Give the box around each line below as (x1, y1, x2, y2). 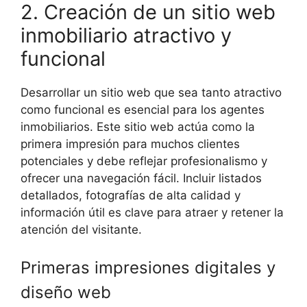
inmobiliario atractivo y (21, 23, 232, 47)
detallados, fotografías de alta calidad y (21, 188, 241, 202)
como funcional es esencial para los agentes (21, 102, 265, 116)
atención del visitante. (21, 222, 142, 236)
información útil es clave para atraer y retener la (21, 205, 284, 219)
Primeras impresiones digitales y (21, 258, 275, 278)
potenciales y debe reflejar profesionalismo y (21, 153, 267, 168)
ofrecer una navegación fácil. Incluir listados (21, 171, 262, 185)
